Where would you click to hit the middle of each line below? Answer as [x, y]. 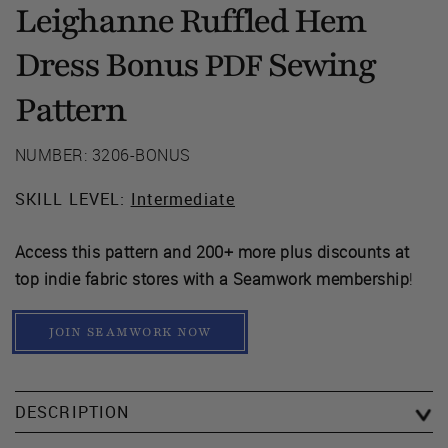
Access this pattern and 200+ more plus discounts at [212, 251]
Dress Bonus [109, 64]
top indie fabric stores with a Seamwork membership [212, 278]
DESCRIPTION [72, 411]
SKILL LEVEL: [73, 198]
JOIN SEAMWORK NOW [130, 331]
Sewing [318, 64]
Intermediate [183, 198]
